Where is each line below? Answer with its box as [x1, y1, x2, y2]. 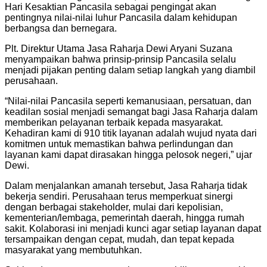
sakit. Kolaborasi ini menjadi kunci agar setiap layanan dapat [5, 223, 261, 234]
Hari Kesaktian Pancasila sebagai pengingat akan [5, 1, 216, 12]
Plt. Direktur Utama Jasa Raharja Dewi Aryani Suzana [5, 43, 232, 54]
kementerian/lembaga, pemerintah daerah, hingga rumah [5, 212, 244, 223]
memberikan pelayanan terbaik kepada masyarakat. [5, 117, 223, 128]
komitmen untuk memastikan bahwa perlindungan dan [5, 138, 233, 149]
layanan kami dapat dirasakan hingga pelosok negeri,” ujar [5, 149, 252, 160]
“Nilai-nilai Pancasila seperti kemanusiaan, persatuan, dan [5, 95, 252, 106]
